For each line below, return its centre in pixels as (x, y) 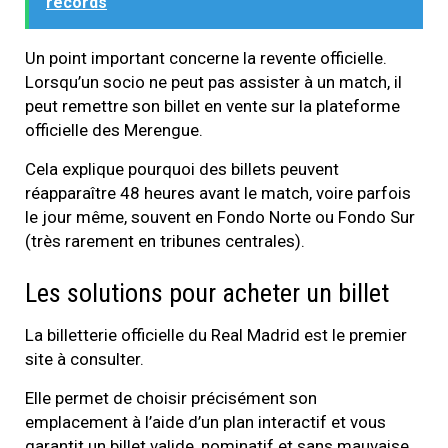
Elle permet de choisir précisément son (171, 398)
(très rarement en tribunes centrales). (165, 241)
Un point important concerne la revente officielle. (206, 58)
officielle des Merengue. (114, 130)
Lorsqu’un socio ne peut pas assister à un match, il (213, 82)
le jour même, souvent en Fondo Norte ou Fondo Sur (220, 217)
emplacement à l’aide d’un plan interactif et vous (205, 422)
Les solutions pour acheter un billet (207, 293)
